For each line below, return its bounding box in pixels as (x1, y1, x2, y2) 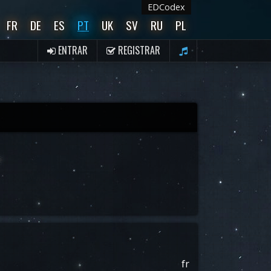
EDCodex (148, 1, 185, 13)
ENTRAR (56, 43, 88, 57)
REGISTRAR (116, 43, 160, 57)
